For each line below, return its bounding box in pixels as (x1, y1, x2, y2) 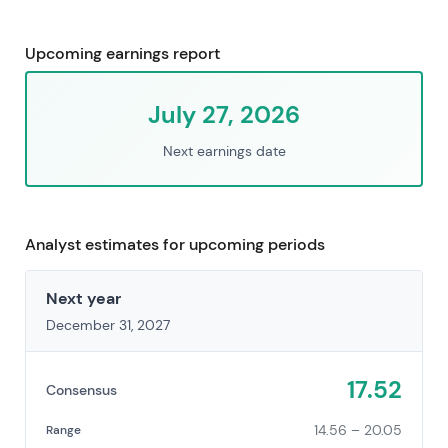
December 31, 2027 (46, 316, 170, 335)
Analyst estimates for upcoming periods (25, 234, 325, 256)
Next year (46, 288, 121, 310)
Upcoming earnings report (25, 43, 220, 65)
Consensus (46, 381, 117, 400)
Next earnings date (162, 142, 286, 161)
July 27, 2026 (148, 99, 300, 131)
